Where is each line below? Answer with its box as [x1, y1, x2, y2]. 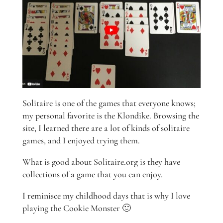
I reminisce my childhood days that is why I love [22, 190, 190, 202]
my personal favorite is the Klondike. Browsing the [22, 110, 199, 121]
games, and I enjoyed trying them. [22, 135, 140, 146]
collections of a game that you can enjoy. [22, 169, 163, 180]
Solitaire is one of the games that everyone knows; [22, 98, 196, 109]
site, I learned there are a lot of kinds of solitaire [22, 122, 190, 134]
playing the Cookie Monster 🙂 [22, 203, 131, 214]
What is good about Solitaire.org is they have [22, 156, 180, 168]
